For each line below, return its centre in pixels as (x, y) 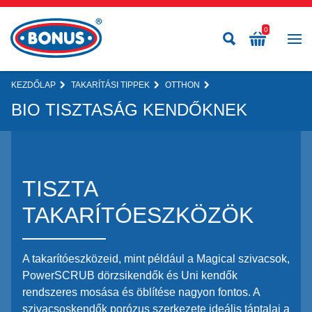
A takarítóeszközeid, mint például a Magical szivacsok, (156, 259)
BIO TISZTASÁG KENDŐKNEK (129, 110)
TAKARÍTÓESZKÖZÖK (138, 215)
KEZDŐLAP (33, 85)
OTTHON (183, 85)
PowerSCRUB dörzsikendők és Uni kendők (130, 275)
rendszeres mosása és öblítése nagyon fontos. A (141, 292)
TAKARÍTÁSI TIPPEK (111, 85)
